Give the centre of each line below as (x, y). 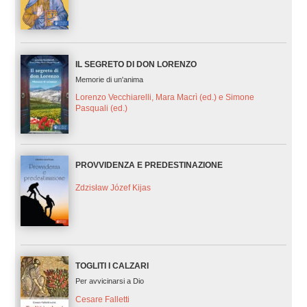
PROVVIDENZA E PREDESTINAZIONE (149, 165)
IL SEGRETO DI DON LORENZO (136, 64)
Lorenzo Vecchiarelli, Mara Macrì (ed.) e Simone (164, 98)
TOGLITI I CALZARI (112, 266)
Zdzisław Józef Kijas (113, 187)
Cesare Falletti (102, 299)
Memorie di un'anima (109, 79)
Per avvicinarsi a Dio (109, 281)
